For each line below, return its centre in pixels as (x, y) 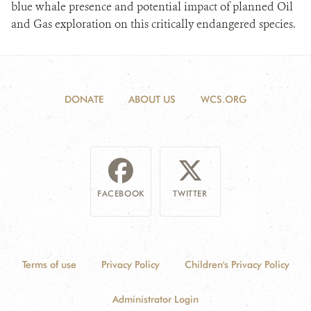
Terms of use (49, 264)
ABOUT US (152, 99)
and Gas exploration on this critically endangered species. (153, 24)
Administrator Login (155, 299)
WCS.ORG (224, 99)
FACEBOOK (121, 193)
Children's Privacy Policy (237, 264)
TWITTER (190, 193)
